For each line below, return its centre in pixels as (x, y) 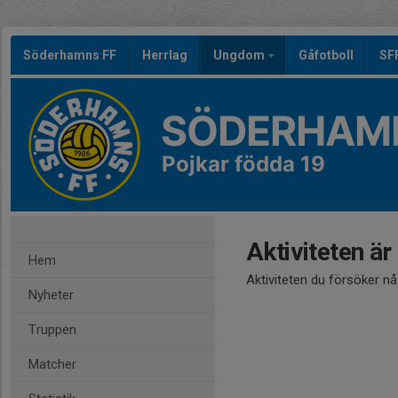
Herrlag (165, 55)
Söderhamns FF (70, 55)
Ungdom (240, 55)
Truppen (52, 330)
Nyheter (51, 295)
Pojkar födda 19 (243, 164)
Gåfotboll (326, 55)
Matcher (52, 364)
